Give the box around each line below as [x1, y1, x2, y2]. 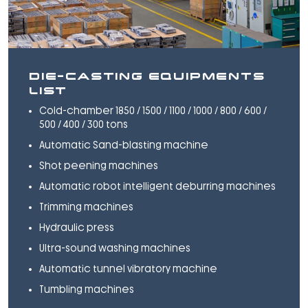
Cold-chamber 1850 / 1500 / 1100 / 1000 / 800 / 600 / [39, 104, 267, 117]
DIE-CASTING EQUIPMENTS [29, 67, 265, 83]
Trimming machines [39, 201, 133, 213]
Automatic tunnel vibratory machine [39, 263, 217, 275]
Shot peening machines [39, 159, 158, 172]
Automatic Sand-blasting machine [39, 139, 208, 151]
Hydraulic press [39, 221, 114, 234]
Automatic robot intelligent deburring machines [39, 180, 276, 192]
